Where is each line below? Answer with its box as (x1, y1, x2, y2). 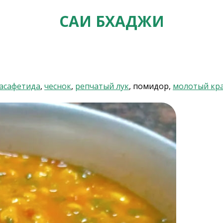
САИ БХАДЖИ (59, 11, 164, 31)
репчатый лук (75, 81, 129, 92)
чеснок (44, 81, 71, 92)
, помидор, (129, 81, 173, 92)
